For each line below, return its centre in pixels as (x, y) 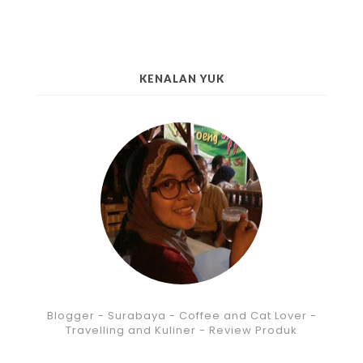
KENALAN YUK (181, 78)
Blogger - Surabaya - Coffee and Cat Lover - (181, 315)
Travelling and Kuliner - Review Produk (181, 330)
